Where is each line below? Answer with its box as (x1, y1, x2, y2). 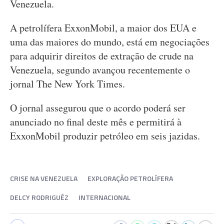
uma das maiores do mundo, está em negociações (10, 35, 209, 48)
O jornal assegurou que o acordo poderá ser (10, 101, 185, 114)
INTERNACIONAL (78, 192, 130, 202)
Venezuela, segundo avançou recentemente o (10, 63, 190, 76)
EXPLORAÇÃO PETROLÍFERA (87, 173, 173, 183)
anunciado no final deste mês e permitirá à (10, 115, 181, 128)
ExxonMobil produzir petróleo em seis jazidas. (10, 129, 200, 142)
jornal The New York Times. (10, 77, 125, 90)
